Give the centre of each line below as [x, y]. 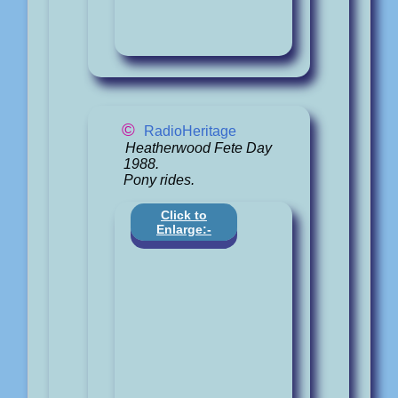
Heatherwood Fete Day [198, 147]
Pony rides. [159, 179]
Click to [184, 215]
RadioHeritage [190, 131]
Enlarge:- [184, 229]
